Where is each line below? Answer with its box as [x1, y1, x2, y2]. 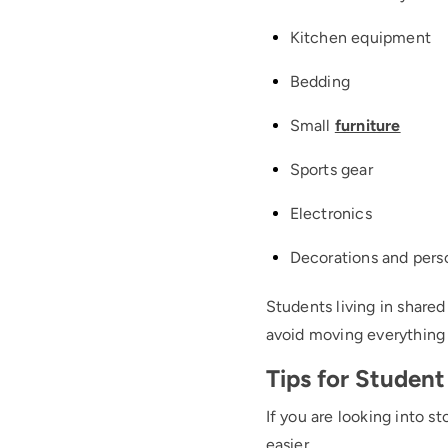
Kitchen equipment [289, 28, 431, 47]
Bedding [289, 72, 350, 91]
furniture [334, 116, 401, 135]
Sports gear [289, 160, 373, 179]
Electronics [289, 204, 372, 223]
